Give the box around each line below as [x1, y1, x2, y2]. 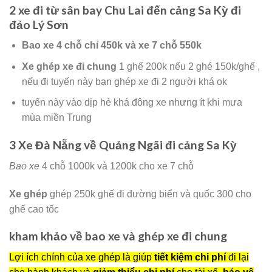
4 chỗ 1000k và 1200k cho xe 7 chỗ [42, 160, 194, 171]
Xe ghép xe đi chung [21, 61, 119, 72]
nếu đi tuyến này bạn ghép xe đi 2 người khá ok [21, 76, 227, 87]
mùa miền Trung [21, 112, 92, 123]
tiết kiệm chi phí [154, 251, 226, 262]
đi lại [226, 251, 249, 262]
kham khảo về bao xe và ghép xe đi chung [9, 229, 227, 243]
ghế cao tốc [9, 203, 59, 214]
